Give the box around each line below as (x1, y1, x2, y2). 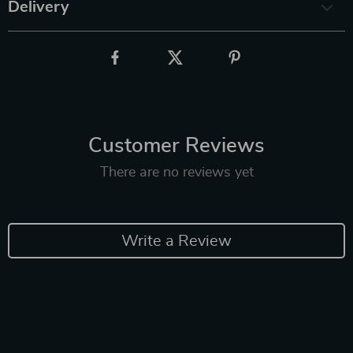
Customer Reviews (88, 136, 265, 156)
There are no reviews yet (99, 165, 254, 180)
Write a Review (121, 232, 232, 249)
